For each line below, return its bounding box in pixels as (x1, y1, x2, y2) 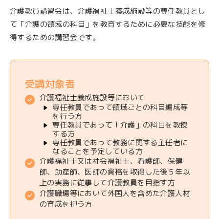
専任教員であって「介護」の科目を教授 (52, 119, 188, 130)
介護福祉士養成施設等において (40, 92, 145, 103)
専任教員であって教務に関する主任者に (52, 137, 188, 148)
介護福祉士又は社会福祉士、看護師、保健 (40, 155, 183, 166)
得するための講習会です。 (10, 32, 100, 43)
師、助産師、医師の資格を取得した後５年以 (40, 166, 190, 177)
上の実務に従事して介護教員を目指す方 (40, 177, 183, 188)
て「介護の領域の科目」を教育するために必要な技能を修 (10, 19, 206, 29)
